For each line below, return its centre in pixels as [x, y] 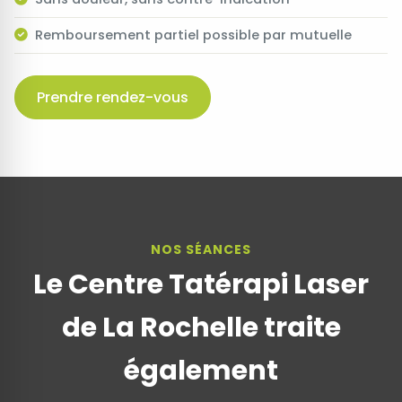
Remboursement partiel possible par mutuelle [193, 35]
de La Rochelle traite [201, 328]
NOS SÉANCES [201, 250]
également [201, 371]
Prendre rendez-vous [113, 98]
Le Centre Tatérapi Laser [201, 285]
